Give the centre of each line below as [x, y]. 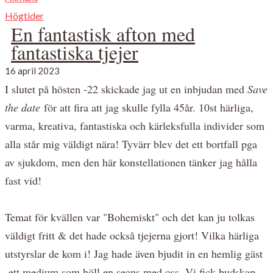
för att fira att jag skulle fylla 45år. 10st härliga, [147, 107]
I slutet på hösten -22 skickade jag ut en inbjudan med [126, 89]
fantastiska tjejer [75, 52]
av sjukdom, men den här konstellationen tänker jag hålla [131, 162]
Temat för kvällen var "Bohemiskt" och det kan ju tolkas [130, 217]
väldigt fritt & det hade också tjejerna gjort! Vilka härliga [132, 235]
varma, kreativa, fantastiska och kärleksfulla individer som [135, 125]
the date [23, 107]
